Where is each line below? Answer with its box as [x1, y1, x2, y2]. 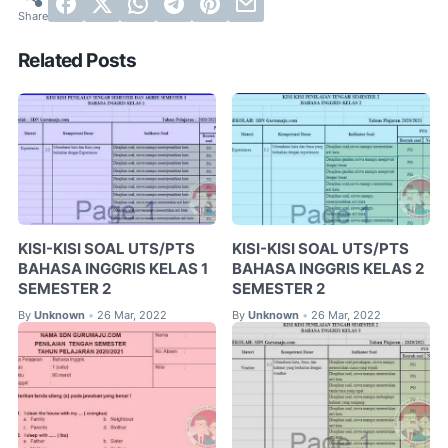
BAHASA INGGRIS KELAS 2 [232, 259, 425, 278]
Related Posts [18, 49, 137, 72]
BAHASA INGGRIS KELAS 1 [18, 259, 208, 278]
